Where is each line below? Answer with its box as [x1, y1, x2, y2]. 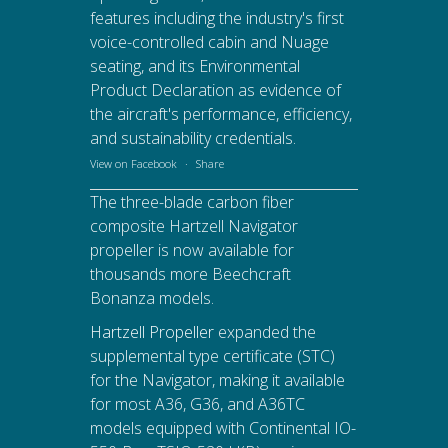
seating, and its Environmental [89, 54, 300, 77]
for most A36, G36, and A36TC [89, 392, 305, 415]
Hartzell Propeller [89, 320, 214, 343]
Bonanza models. [89, 286, 214, 309]
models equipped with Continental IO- [89, 416, 356, 439]
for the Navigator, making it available [89, 368, 345, 391]
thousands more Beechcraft [89, 262, 291, 285]
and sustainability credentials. [89, 126, 296, 149]
